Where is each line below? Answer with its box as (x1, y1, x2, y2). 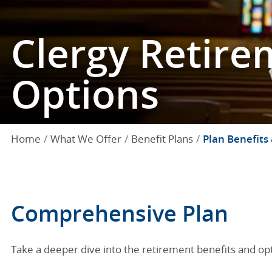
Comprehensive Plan (11, 199, 228, 228)
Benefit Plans (131, 132, 193, 146)
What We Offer (50, 132, 121, 146)
